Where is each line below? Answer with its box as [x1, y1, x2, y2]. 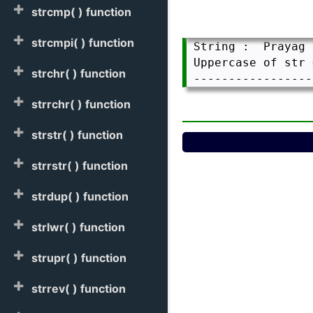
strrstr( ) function [31, 159, 128, 173]
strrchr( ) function [31, 97, 131, 111]
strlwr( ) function [31, 220, 125, 234]
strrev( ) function [31, 282, 126, 296]
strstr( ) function [31, 128, 123, 142]
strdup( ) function [31, 189, 129, 203]
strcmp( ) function [31, 5, 131, 19]
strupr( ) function [31, 251, 126, 265]
